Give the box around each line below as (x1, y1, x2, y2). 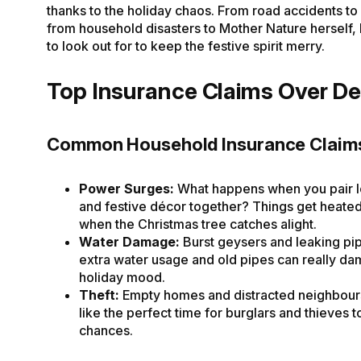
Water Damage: (79, 233, 183, 250)
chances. (79, 322, 133, 338)
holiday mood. (79, 268, 165, 285)
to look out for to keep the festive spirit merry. (47, 38, 325, 55)
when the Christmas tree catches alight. (79, 215, 317, 232)
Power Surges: (79, 180, 177, 197)
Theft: (79, 286, 122, 303)
